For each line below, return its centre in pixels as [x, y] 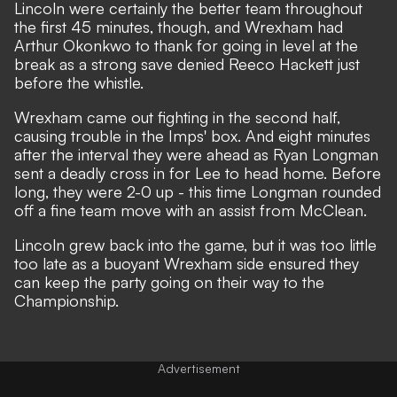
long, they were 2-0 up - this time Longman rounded [198, 192]
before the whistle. [79, 83]
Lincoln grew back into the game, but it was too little [195, 245]
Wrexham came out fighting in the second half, [177, 117]
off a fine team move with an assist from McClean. [191, 210]
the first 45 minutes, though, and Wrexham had [179, 27]
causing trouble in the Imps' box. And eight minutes [192, 136]
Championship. [66, 301]
